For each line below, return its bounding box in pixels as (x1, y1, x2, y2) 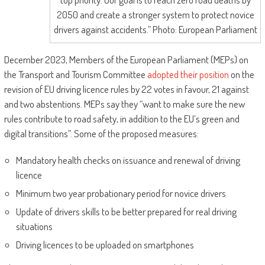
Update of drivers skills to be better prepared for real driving (15, 205, 237, 218)
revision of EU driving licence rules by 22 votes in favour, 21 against (4, 83, 249, 96)
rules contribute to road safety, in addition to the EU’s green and (4, 112, 240, 125)
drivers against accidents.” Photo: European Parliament (53, 23, 257, 36)
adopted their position (147, 68, 229, 81)
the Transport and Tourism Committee (4, 68, 147, 81)
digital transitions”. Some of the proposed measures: (4, 127, 199, 140)
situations (15, 220, 53, 233)
